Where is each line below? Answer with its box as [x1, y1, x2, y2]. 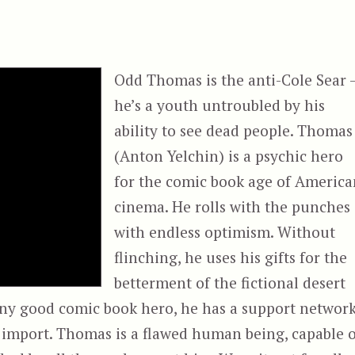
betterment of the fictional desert [114, 272, 346, 292]
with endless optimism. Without [114, 221, 336, 242]
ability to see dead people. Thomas [114, 120, 353, 140]
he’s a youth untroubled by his [114, 94, 326, 115]
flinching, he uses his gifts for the [114, 246, 348, 267]
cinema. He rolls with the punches [114, 196, 351, 216]
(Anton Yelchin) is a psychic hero [114, 145, 344, 166]
